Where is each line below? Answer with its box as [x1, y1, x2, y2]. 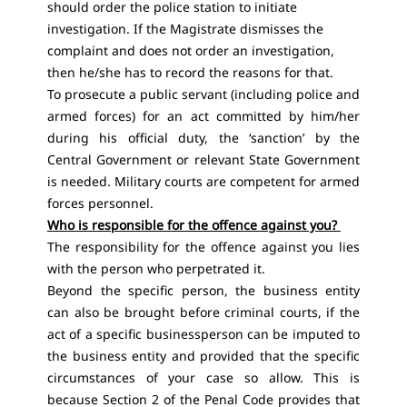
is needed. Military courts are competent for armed [47, 173, 360, 190]
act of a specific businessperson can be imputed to [47, 325, 360, 342]
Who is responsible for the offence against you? [47, 216, 341, 233]
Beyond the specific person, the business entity [47, 282, 360, 299]
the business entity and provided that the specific [47, 347, 360, 364]
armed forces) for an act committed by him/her [47, 107, 360, 124]
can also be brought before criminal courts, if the [47, 303, 360, 321]
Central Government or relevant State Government [47, 151, 360, 168]
